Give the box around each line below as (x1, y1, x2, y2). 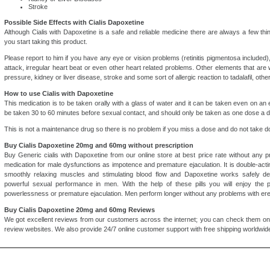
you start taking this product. (4, 38, 87, 45)
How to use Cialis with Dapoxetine (4, 90, 113, 97)
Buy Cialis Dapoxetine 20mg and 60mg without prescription (4, 142, 193, 149)
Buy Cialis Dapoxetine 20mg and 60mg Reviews (4, 206, 155, 213)
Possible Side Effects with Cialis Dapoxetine (4, 19, 144, 26)
